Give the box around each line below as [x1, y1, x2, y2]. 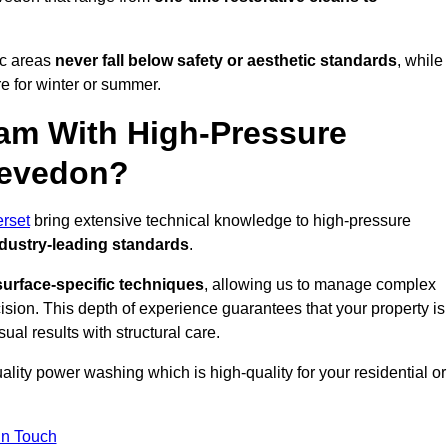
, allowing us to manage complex [204, 276, 436, 294]
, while [397, 52, 443, 70]
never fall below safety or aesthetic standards [55, 52, 397, 70]
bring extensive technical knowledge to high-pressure [30, 212, 411, 230]
